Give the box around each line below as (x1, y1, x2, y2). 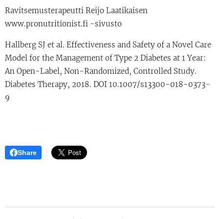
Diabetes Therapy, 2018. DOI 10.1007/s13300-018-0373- (5, 79, 210, 89)
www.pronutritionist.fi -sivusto (5, 19, 122, 28)
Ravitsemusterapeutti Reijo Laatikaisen (5, 5, 148, 15)
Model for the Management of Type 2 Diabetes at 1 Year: (5, 53, 206, 63)
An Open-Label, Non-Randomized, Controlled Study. (5, 66, 197, 76)
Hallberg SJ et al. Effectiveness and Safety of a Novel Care (5, 40, 211, 49)
